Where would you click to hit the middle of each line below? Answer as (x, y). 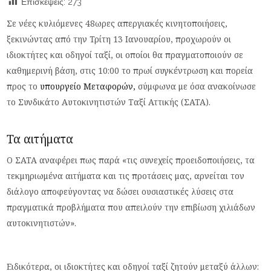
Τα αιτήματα (40, 139)
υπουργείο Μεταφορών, (88, 86)
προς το (24, 86)
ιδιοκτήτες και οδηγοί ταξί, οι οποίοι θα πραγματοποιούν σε (125, 55)
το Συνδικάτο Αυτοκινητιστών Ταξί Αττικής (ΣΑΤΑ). (109, 102)
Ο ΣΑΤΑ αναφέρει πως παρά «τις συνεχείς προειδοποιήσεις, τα (131, 160)
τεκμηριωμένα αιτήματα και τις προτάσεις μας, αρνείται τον (126, 176)
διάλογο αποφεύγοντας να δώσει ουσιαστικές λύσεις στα (120, 191)
